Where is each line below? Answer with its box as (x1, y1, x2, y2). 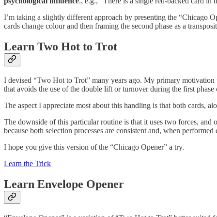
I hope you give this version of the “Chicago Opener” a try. (4, 142, 184, 151)
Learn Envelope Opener (4, 177, 124, 190)
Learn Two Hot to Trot (4, 40, 117, 53)
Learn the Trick (4, 159, 51, 168)
